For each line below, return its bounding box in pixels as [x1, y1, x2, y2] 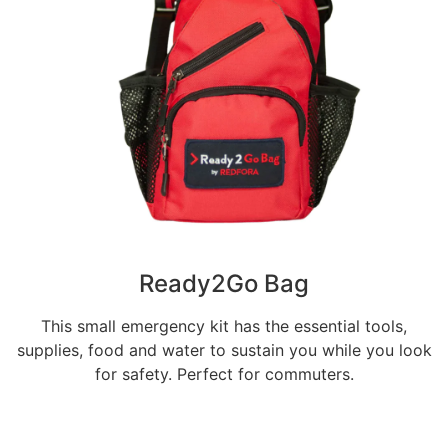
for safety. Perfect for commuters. [94, 364, 354, 385]
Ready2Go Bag [139, 269, 309, 299]
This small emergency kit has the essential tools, [41, 316, 407, 337]
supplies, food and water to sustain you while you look [16, 340, 432, 361]
